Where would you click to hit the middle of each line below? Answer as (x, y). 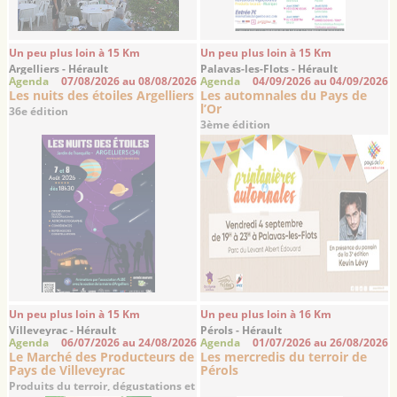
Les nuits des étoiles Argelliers (102, 95)
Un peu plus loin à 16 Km (266, 315)
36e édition (39, 111)
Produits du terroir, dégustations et (102, 386)
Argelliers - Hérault (59, 69)
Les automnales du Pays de (284, 95)
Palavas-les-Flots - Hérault (269, 69)
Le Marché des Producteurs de (102, 357)
